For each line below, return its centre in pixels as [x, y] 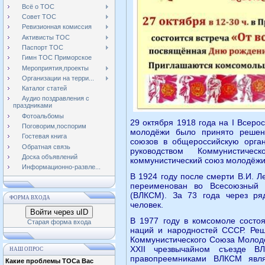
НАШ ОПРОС [26, 249]
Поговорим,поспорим [54, 126]
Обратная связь [46, 146]
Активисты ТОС [46, 37]
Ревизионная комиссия [57, 27]
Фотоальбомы [43, 116]
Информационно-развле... [61, 167]
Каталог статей [44, 88]
